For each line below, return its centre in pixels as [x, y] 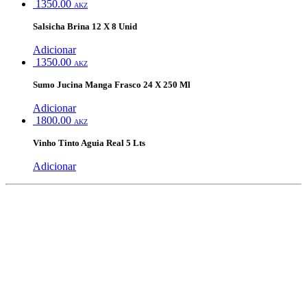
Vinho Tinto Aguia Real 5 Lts [89, 143]
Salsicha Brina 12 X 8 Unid [85, 26]
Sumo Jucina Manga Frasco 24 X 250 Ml [112, 85]
